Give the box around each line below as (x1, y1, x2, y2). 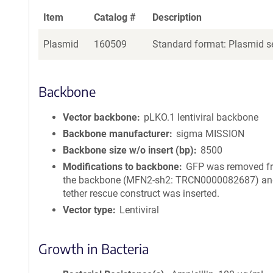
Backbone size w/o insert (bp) (63, 144, 194, 156)
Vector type (63, 204, 113, 216)
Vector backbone (63, 112, 137, 123)
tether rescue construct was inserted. (63, 188, 219, 199)
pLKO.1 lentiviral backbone (144, 112, 259, 123)
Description (152, 12, 202, 23)
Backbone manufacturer (63, 128, 169, 140)
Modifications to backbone (63, 161, 179, 172)
